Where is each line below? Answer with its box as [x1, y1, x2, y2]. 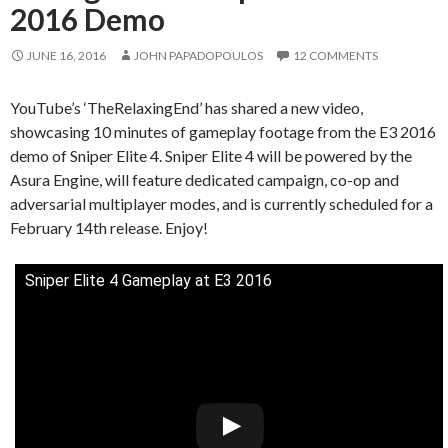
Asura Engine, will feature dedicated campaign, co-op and [10, 169, 399, 189]
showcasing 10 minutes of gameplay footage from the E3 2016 [10, 121, 436, 141]
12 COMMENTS [293, 47, 378, 63]
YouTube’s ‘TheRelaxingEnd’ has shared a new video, [10, 97, 363, 117]
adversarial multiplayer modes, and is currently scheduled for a [10, 193, 433, 213]
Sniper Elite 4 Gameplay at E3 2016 [25, 270, 272, 290]
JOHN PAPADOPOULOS [134, 47, 263, 63]
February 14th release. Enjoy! [10, 217, 208, 237]
